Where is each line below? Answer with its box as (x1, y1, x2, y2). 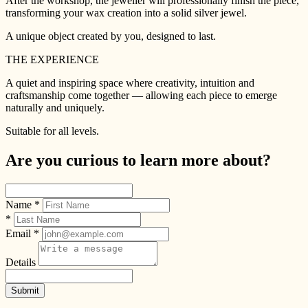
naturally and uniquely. (5, 101, 104, 113)
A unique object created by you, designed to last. (5, 30, 216, 42)
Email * (5, 227, 39, 239)
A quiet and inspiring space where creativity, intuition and (5, 76, 254, 89)
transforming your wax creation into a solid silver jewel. (5, 6, 247, 19)
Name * (5, 198, 40, 210)
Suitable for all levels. (5, 124, 99, 137)
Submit (11, 285, 39, 296)
